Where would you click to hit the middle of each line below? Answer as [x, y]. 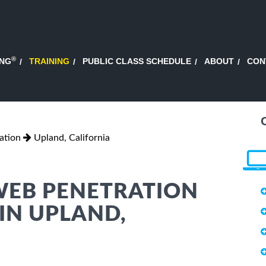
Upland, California [72, 137]
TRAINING [49, 61]
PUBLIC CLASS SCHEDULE [137, 61]
